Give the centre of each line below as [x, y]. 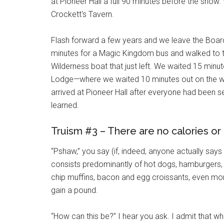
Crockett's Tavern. [82, 14]
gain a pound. [74, 190]
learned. [65, 105]
